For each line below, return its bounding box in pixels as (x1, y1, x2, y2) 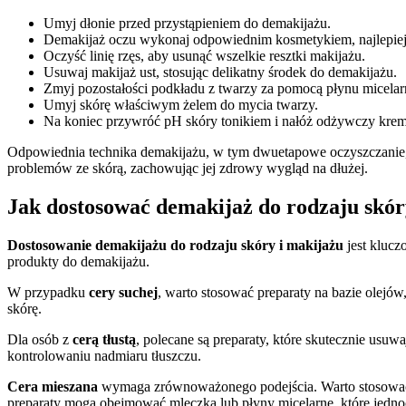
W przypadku (7, 284, 89, 300)
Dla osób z (7, 331, 72, 347)
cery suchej (89, 284, 158, 300)
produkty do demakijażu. (7, 253, 150, 269)
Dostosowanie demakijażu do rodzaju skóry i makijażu (7, 237, 343, 253)
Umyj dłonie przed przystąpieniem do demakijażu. (43, 15, 331, 32)
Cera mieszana (7, 378, 98, 394)
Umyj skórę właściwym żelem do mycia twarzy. (43, 97, 318, 113)
